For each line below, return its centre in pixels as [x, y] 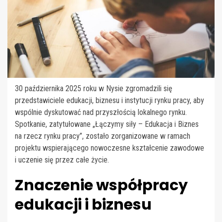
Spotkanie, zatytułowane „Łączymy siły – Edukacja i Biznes [107, 124]
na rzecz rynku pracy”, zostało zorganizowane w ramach [103, 136]
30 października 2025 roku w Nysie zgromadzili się [94, 88]
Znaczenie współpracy [101, 185]
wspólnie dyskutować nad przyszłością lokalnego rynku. [101, 112]
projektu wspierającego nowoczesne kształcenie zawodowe [110, 148]
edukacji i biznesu [83, 204]
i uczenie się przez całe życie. [62, 160]
